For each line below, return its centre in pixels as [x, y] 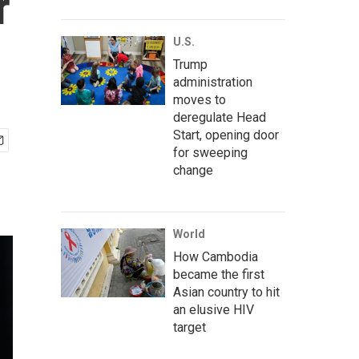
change [193, 170]
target [190, 327]
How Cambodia [216, 257]
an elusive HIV [214, 310]
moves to [200, 100]
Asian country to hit [226, 292]
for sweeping [210, 153]
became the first [219, 274]
